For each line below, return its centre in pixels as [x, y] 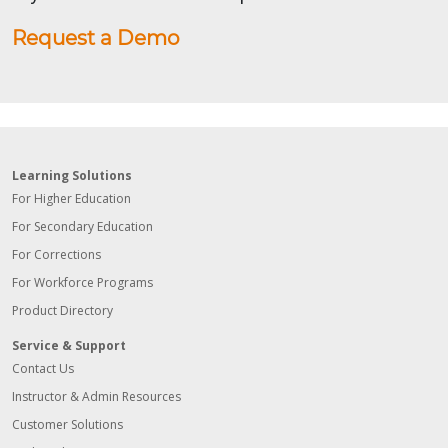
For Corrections [56, 254]
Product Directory [62, 310]
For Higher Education [71, 198]
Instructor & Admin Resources [96, 396]
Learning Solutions [72, 175]
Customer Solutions [67, 424]
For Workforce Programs [82, 282]
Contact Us [43, 368]
